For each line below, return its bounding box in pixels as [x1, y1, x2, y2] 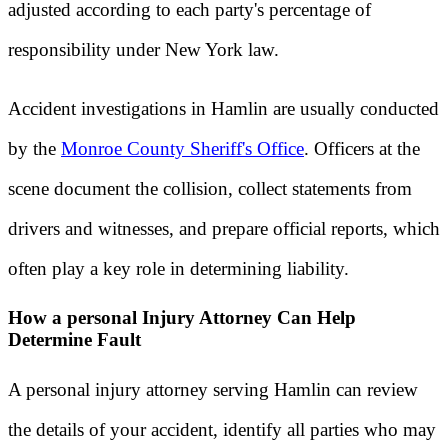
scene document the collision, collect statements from [8, 177, 412, 199]
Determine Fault [8, 329, 141, 351]
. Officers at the [304, 137, 420, 159]
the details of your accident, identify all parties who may [8, 419, 436, 441]
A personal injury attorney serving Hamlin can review [8, 379, 418, 401]
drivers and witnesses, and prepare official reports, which [8, 217, 440, 239]
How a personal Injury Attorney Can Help [8, 307, 356, 329]
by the [8, 137, 61, 159]
